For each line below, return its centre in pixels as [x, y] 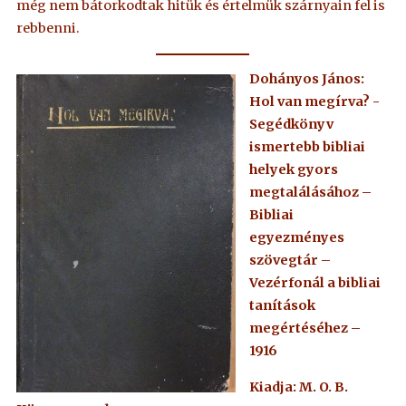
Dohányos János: [306, 79]
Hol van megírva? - [314, 102]
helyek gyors [293, 170]
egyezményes [296, 238]
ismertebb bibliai [307, 147]
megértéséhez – [304, 329]
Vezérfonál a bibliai [314, 283]
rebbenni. [50, 29]
